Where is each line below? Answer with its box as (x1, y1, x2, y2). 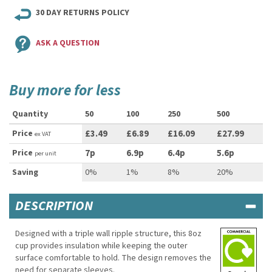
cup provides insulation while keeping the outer (15, 240, 188, 252)
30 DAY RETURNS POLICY (36, 7, 129, 19)
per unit (35, 149, 56, 158)
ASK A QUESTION (36, 37, 100, 49)
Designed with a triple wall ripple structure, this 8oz (15, 228, 202, 240)
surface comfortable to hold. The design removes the (15, 252, 211, 264)
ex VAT (35, 129, 51, 138)
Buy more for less (9, 80, 121, 101)
